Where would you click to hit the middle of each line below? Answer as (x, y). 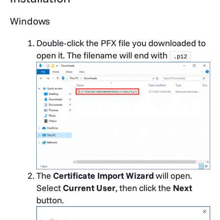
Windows (30, 21)
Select (50, 188)
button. (50, 200)
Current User (89, 188)
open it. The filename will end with (103, 55)
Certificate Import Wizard (103, 176)
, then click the (144, 188)
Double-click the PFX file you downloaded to (121, 43)
